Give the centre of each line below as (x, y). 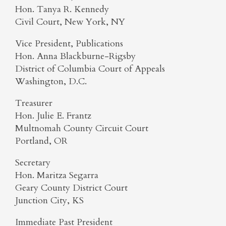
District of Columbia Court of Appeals (90, 69)
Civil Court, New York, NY (70, 22)
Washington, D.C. (51, 81)
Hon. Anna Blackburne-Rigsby (77, 56)
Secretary (33, 163)
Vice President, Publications (69, 44)
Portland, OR (41, 141)
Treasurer (34, 103)
